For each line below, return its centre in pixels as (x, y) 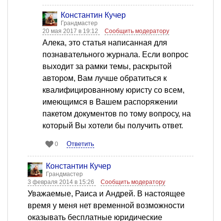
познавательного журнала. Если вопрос (115, 55)
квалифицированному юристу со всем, (113, 90)
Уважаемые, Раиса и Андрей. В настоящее (106, 194)
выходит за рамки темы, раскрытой (107, 67)
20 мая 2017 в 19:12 (71, 31)
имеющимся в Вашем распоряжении (110, 102)
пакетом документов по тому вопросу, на (117, 114)
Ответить (80, 144)
